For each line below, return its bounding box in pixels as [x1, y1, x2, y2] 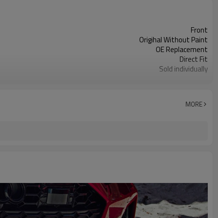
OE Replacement [156, 44, 208, 55]
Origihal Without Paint [139, 34, 208, 45]
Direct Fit [180, 54, 208, 65]
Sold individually [159, 63, 208, 74]
